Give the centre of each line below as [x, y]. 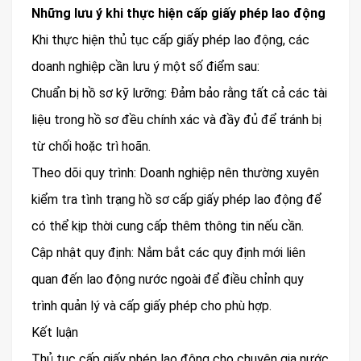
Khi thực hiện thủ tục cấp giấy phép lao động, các [170, 40]
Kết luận [55, 333]
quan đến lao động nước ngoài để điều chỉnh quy [168, 280]
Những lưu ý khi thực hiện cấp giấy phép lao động [178, 14]
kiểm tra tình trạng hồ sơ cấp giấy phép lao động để [176, 200]
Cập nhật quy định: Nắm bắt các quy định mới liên [168, 253]
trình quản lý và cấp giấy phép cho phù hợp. [151, 306]
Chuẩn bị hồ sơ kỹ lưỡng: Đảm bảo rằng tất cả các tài [179, 93]
